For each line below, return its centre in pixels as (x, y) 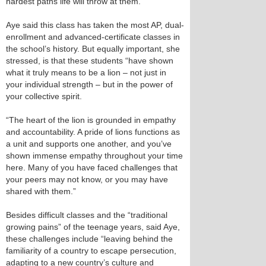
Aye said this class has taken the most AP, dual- (95, 25)
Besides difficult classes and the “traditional (87, 215)
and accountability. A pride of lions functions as (93, 132)
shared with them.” (41, 191)
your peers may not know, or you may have (87, 180)
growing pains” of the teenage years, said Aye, (93, 227)
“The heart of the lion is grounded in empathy (91, 120)
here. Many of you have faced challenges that (92, 168)
